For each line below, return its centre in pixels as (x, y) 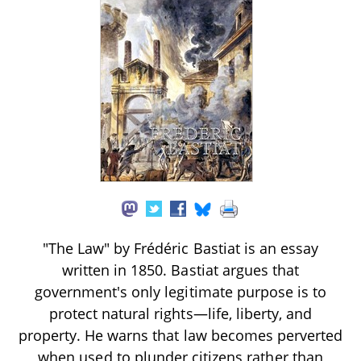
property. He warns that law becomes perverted (180, 335)
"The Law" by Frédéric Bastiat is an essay (180, 248)
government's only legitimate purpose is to (180, 291)
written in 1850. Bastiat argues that (180, 270)
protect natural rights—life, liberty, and (180, 313)
